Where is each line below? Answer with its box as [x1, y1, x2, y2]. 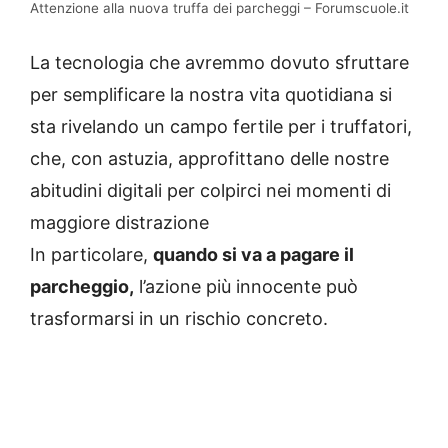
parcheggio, [30, 276, 134, 298]
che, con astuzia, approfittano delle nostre [30, 148, 389, 170]
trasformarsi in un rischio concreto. [30, 308, 328, 330]
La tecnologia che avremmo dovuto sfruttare [30, 52, 409, 74]
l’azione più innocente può [134, 276, 358, 298]
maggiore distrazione [30, 212, 209, 234]
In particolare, [30, 244, 153, 266]
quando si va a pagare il [153, 244, 354, 266]
